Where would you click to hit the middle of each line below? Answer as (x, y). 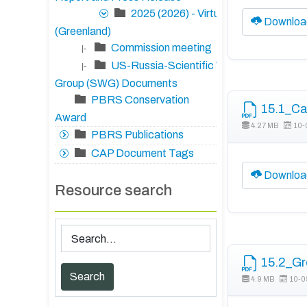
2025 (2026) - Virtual (179, 14)
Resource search (113, 191)
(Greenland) (83, 31)
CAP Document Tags (143, 153)
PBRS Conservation (140, 100)
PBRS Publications (137, 135)
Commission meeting (161, 48)
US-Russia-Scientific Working (183, 66)
